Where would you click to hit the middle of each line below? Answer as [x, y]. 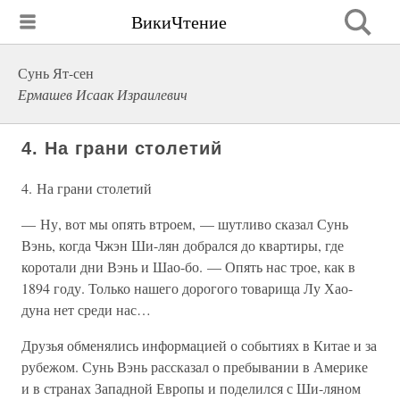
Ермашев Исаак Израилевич [103, 94]
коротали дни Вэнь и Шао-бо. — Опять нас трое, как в [188, 267]
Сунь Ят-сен [56, 73]
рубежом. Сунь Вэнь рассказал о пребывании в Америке [195, 367]
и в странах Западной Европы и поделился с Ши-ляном [191, 388]
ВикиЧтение [179, 21]
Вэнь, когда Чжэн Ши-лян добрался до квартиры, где [183, 245]
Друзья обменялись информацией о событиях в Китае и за [199, 345]
